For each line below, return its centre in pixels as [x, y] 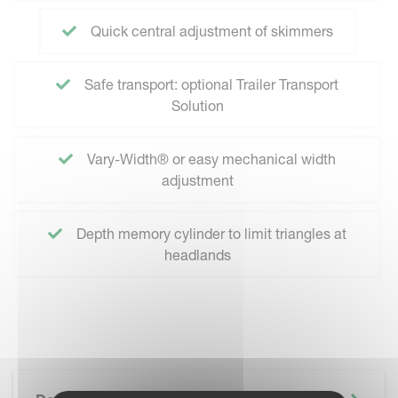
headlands [197, 255]
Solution [197, 106]
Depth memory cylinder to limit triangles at [210, 234]
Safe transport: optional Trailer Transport [210, 84]
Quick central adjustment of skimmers [210, 31]
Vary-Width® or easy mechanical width [210, 159]
